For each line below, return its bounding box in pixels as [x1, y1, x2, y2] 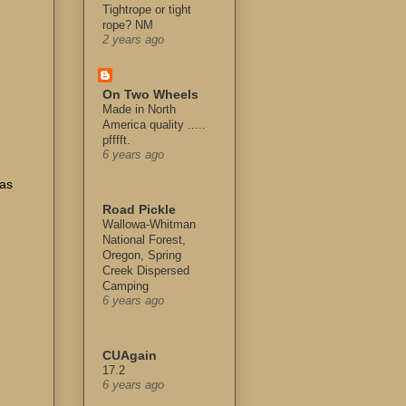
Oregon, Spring [102, 248, 181, 263]
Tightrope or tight [102, 3, 191, 17]
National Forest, [102, 233, 186, 247]
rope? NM [102, 18, 153, 33]
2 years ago [102, 34, 164, 47]
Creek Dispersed [102, 264, 189, 278]
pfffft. [102, 133, 130, 148]
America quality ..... [102, 118, 206, 132]
